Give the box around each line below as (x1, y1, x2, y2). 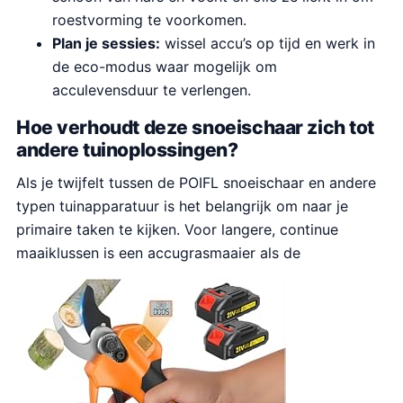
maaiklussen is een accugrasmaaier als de (16, 243, 300, 262)
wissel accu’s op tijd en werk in (160, 34, 375, 52)
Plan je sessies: (52, 34, 160, 52)
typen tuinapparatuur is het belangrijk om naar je (16, 196, 348, 215)
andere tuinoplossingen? (16, 139, 238, 161)
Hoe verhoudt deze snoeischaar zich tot (16, 116, 375, 139)
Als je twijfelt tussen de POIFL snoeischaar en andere (16, 173, 376, 192)
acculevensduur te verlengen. (52, 81, 251, 99)
